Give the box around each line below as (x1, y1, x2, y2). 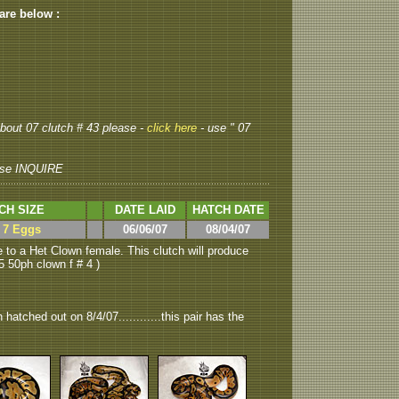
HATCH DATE (191, 203, 265, 216)
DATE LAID (114, 203, 175, 216)
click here (147, 121, 200, 134)
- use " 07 (200, 121, 250, 134)
